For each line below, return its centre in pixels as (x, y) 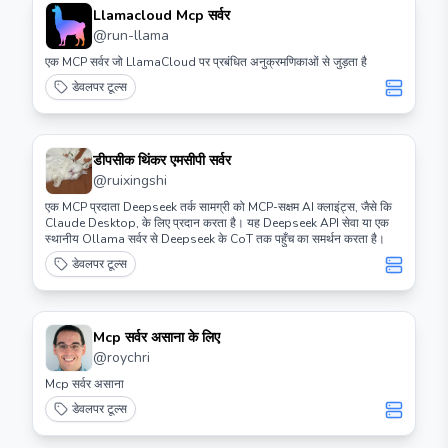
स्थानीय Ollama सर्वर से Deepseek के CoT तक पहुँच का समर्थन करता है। (215, 239)
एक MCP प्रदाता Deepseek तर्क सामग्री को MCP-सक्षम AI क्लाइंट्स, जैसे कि (218, 207)
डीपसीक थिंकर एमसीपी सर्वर (162, 160)
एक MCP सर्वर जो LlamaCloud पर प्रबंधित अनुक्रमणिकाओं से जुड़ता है (206, 62)
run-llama (138, 35)
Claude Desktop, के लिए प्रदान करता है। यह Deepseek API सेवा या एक (217, 223)
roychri (128, 357)
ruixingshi (137, 180)
